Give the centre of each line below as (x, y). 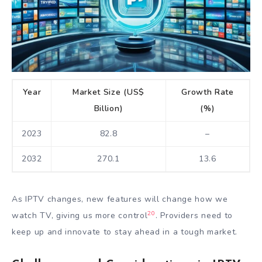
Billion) (108, 109)
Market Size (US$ (108, 92)
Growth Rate (208, 92)
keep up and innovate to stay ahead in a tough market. (125, 232)
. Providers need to (194, 216)
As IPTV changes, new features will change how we (120, 199)
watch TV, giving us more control (80, 216)
